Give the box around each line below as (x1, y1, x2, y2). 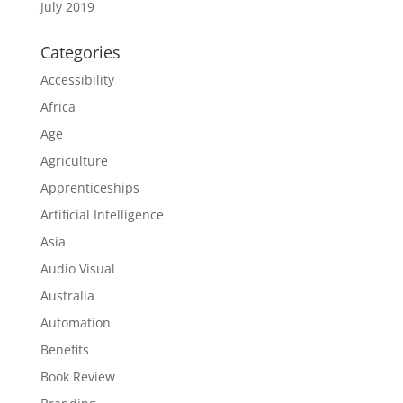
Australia (40, 287, 94, 304)
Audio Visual (40, 260, 115, 277)
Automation (40, 314, 111, 331)
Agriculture (40, 152, 108, 169)
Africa (40, 98, 76, 115)
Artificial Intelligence (40, 206, 164, 223)
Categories (40, 41, 121, 63)
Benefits (40, 341, 89, 358)
